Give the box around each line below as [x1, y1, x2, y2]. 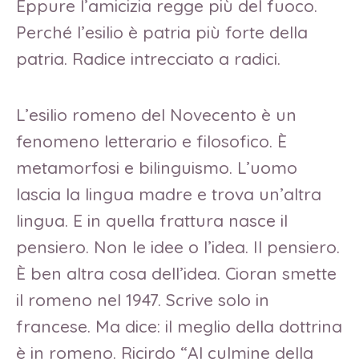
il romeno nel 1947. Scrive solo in [16, 289, 269, 311]
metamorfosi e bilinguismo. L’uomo [16, 157, 297, 179]
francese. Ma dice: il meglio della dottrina [16, 316, 342, 337]
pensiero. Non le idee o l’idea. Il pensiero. [16, 236, 340, 258]
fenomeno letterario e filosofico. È [16, 131, 292, 152]
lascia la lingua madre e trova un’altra [16, 184, 321, 205]
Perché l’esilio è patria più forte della [16, 22, 308, 43]
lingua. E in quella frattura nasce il [16, 210, 288, 232]
